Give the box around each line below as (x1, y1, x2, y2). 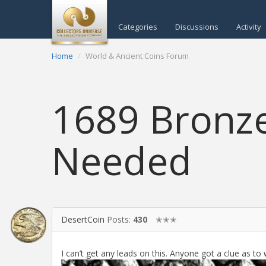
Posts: (107, 213, 133, 225)
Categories (118, 21, 157, 32)
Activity (236, 21, 261, 32)
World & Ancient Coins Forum (85, 50, 189, 61)
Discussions (175, 21, 218, 32)
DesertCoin (61, 213, 104, 225)
